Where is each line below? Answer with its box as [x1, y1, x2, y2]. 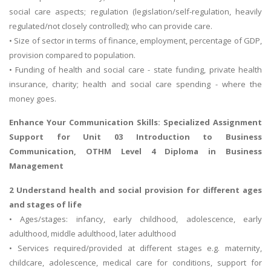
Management [9, 160, 64, 172]
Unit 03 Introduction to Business [83, 131, 263, 143]
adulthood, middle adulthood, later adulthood [9, 227, 176, 239]
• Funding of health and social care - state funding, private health [9, 64, 262, 75]
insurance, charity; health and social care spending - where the [9, 78, 262, 90]
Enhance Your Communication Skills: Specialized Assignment [9, 117, 262, 128]
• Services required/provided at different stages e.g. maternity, [9, 242, 262, 253]
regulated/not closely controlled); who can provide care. [9, 20, 212, 31]
